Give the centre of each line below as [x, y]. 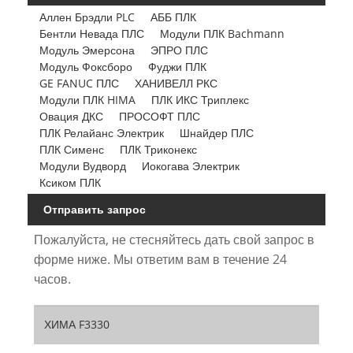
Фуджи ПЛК [177, 67]
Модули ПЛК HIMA [87, 100]
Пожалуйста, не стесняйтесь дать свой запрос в [174, 239]
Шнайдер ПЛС [216, 133]
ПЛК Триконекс [158, 150]
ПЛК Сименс [71, 150]
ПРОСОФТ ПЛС [159, 117]
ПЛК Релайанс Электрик [101, 133]
